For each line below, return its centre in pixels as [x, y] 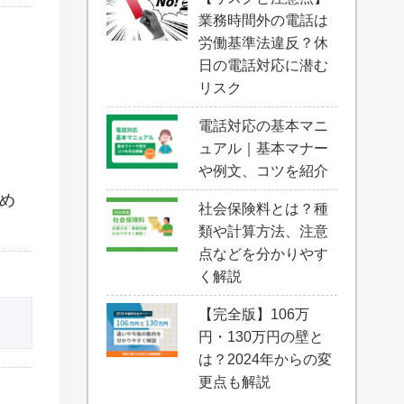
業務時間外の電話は [264, 20]
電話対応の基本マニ [264, 126]
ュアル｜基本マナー [264, 148]
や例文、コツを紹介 [264, 171]
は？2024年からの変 [266, 359]
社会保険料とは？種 [264, 209]
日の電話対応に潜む [264, 65]
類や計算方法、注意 [264, 231]
